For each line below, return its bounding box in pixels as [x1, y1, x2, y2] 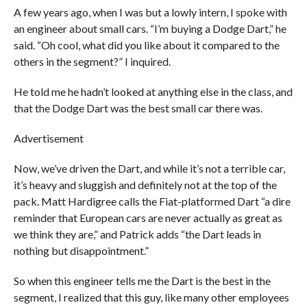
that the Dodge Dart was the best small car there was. [13, 101, 262, 115]
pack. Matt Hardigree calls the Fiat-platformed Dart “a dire [13, 195, 291, 208]
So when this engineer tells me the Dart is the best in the [13, 274, 271, 288]
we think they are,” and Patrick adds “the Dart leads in [13, 228, 261, 241]
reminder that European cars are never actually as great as [13, 211, 282, 225]
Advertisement [13, 132, 84, 145]
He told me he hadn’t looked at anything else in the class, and [13, 85, 293, 99]
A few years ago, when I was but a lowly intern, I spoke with [13, 5, 287, 19]
